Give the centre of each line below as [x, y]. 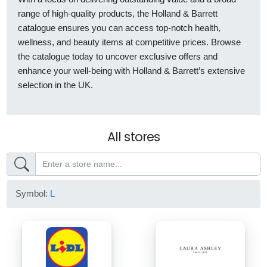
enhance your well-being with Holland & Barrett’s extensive [131, 71]
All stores [133, 137]
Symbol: [33, 194]
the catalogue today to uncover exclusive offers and [118, 57]
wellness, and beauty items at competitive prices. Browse [129, 42]
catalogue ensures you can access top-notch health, [119, 28]
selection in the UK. [55, 85]
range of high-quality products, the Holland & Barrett [118, 14]
